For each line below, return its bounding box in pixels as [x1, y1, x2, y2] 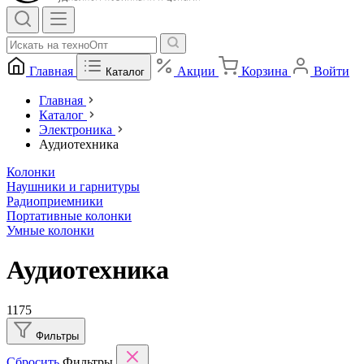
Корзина [241, 64, 288, 78]
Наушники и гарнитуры [6, 180, 140, 193]
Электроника [39, 123, 112, 136]
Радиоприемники [6, 194, 103, 208]
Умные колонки [6, 223, 94, 237]
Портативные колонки [6, 209, 132, 223]
